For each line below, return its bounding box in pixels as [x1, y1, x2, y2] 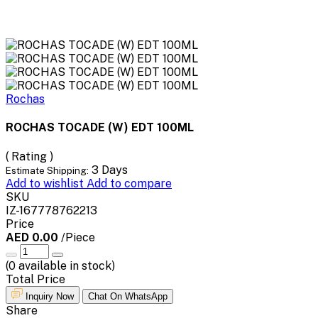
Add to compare [87, 176, 172, 190]
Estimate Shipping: [6, 164, 89, 176]
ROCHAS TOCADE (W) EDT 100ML [6, 121, 194, 135]
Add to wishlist [6, 176, 87, 190]
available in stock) [16, 258, 115, 273]
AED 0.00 [6, 230, 61, 244]
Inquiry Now [26, 290, 74, 302]
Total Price [6, 272, 65, 286]
